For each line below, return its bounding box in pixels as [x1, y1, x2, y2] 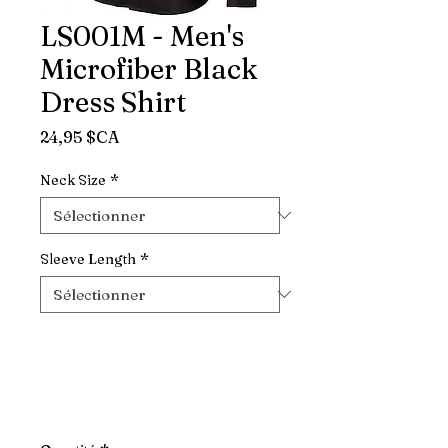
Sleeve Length [40, 249, 136, 268]
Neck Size [40, 170, 106, 189]
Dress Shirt [40, 84, 186, 119]
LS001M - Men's [40, 18, 244, 53]
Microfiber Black [40, 51, 258, 86]
